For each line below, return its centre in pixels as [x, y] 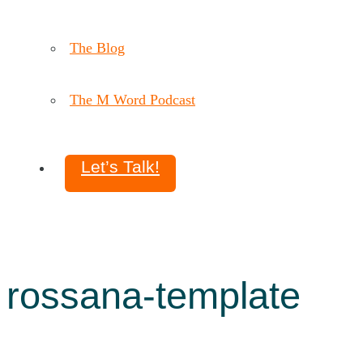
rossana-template [154, 295]
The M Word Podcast [132, 99]
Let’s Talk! [120, 166]
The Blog [97, 47]
